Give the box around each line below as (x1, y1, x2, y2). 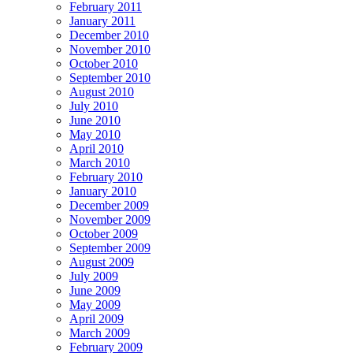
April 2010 (69, 141, 124, 155)
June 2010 (69, 113, 121, 127)
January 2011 (69, 13, 136, 28)
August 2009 (69, 255, 134, 269)
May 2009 (69, 297, 121, 311)
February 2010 (69, 169, 143, 184)
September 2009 (69, 240, 150, 255)
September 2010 (69, 70, 150, 84)
